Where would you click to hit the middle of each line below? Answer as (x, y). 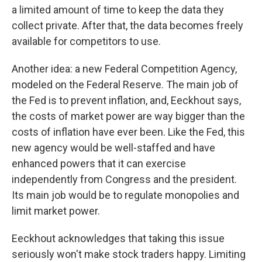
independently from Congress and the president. (124, 179)
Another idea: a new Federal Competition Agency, (124, 69)
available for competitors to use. (86, 41)
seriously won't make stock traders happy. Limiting (129, 254)
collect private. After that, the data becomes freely (127, 25)
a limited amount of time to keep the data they (118, 10)
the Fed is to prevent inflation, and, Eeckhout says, (126, 100)
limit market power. (56, 211)
